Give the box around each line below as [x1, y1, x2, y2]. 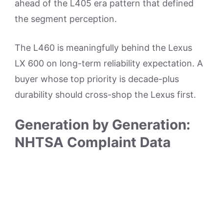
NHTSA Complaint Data [15, 133, 171, 151]
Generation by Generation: [15, 116, 190, 133]
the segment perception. [15, 13, 117, 24]
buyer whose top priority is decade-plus [15, 73, 179, 84]
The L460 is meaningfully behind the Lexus [15, 42, 192, 53]
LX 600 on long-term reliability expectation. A [15, 58, 203, 68]
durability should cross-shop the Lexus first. [15, 89, 196, 100]
